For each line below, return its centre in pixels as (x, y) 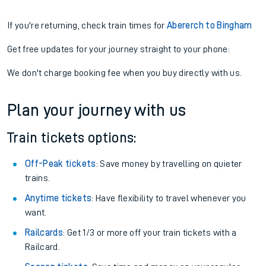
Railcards (44, 233)
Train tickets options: (72, 138)
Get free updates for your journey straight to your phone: (118, 49)
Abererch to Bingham (210, 26)
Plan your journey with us (97, 110)
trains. (38, 178)
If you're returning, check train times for (87, 26)
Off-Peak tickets (61, 164)
